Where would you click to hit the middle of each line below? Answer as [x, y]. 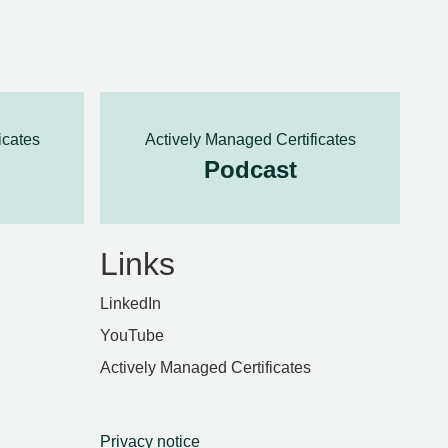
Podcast [250, 169]
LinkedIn [130, 303]
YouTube [132, 335]
